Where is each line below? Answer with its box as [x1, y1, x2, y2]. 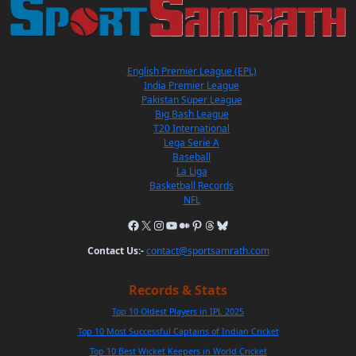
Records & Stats [129, 281, 227, 299]
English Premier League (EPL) [126, 64, 257, 78]
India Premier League [144, 78, 239, 92]
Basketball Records [149, 178, 234, 192]
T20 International [153, 121, 230, 135]
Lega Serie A [164, 135, 219, 149]
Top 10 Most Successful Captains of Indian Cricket [77, 325, 279, 337]
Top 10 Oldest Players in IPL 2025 [112, 305, 244, 317]
